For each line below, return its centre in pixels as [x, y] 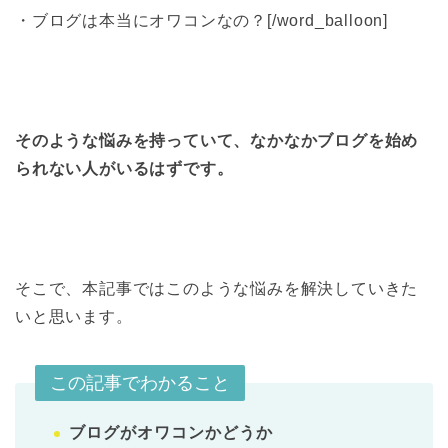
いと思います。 [74, 317]
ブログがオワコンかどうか [171, 433]
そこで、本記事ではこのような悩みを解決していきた [217, 289]
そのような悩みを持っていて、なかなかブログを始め [217, 141]
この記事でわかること [140, 383]
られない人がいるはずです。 [124, 169]
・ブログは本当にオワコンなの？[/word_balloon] [201, 21]
